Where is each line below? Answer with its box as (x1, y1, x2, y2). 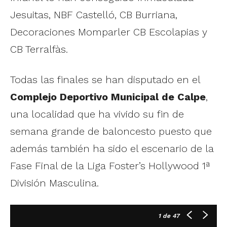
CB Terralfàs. (10, 43, 68, 55)
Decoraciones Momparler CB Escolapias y (10, 25, 207, 38)
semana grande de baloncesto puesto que (10, 125, 212, 137)
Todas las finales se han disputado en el (10, 73, 200, 86)
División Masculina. (10, 176, 99, 189)
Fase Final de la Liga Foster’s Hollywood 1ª (10, 159, 210, 172)
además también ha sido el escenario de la (10, 142, 214, 155)
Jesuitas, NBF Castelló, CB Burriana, (10, 8, 177, 21)
